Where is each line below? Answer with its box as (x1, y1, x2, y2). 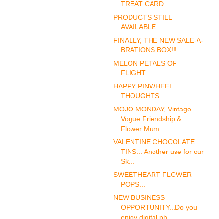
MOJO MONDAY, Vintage (113, 105, 191, 113)
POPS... (120, 180, 145, 188)
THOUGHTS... (120, 91, 165, 100)
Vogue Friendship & (120, 114, 181, 123)
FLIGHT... (120, 69, 151, 77)
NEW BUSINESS (113, 193, 165, 201)
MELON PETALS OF (113, 59, 177, 67)
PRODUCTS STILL (113, 13, 172, 22)
